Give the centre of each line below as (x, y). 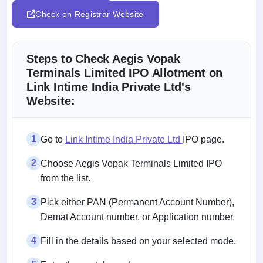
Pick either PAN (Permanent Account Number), (137, 202)
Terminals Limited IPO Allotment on (125, 73)
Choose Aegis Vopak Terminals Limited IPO (131, 163)
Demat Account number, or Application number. (138, 217)
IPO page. (203, 139)
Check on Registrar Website (90, 14)
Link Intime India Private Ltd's (109, 87)
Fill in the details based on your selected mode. (138, 241)
